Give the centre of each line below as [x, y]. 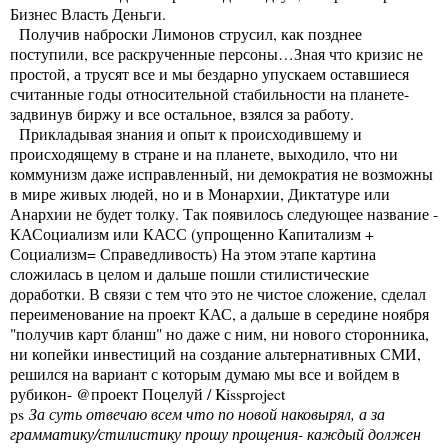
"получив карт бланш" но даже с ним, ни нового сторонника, [219, 333]
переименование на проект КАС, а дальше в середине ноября [219, 313]
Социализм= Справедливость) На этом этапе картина [193, 253]
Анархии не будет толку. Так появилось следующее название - [224, 213]
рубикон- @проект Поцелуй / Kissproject [147, 393]
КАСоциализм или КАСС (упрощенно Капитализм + [192, 233]
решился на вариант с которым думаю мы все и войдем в [205, 373]
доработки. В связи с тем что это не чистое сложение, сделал [218, 293]
